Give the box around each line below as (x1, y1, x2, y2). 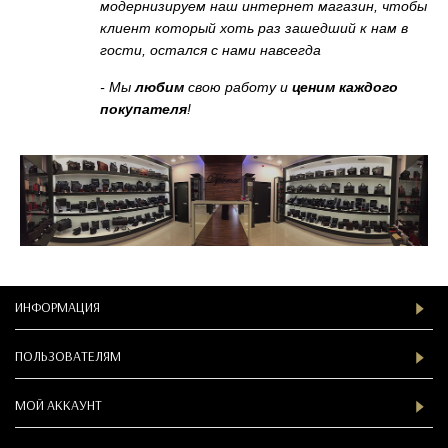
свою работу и (184, 78, 292, 95)
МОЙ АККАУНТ (15, 395, 102, 414)
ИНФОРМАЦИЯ (15, 297, 100, 316)
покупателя (100, 100, 187, 117)
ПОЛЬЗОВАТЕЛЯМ (15, 346, 121, 365)
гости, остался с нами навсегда (100, 41, 321, 58)
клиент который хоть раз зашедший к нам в (100, 19, 408, 36)
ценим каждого (292, 78, 398, 95)
